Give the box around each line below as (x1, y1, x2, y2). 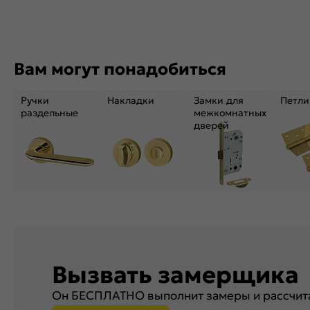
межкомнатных (194, 107, 266, 120)
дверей (194, 119, 229, 132)
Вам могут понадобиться (14, 59, 226, 80)
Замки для (194, 94, 244, 107)
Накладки (107, 94, 154, 107)
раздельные (21, 107, 78, 120)
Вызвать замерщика (51, 260, 299, 290)
